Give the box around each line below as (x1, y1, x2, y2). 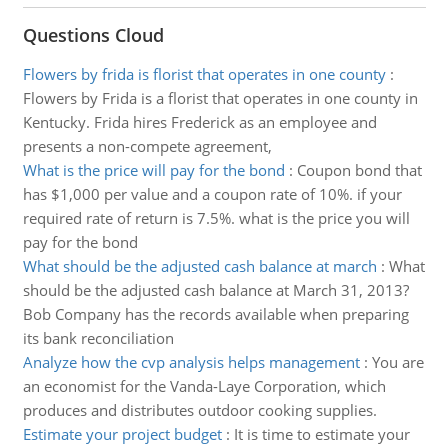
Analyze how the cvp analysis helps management (22, 352, 360, 372)
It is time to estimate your (233, 424, 410, 444)
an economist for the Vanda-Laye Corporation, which (22, 376, 386, 396)
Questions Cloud (22, 23, 164, 47)
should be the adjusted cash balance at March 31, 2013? (22, 280, 409, 300)
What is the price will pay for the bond (22, 160, 285, 180)
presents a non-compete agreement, (22, 136, 272, 156)
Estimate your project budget (22, 424, 222, 444)
